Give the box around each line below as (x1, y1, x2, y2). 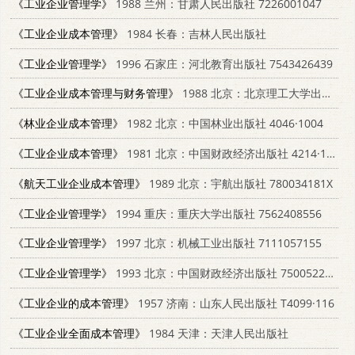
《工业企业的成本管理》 (13, 295, 135, 311)
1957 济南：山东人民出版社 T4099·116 (135, 295, 334, 311)
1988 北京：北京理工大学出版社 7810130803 (179, 86, 322, 101)
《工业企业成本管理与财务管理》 (13, 86, 179, 101)
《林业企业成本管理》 (13, 116, 124, 132)
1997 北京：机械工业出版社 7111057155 (113, 235, 322, 251)
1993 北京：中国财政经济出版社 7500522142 (113, 265, 325, 281)
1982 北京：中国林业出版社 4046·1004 (124, 116, 323, 132)
